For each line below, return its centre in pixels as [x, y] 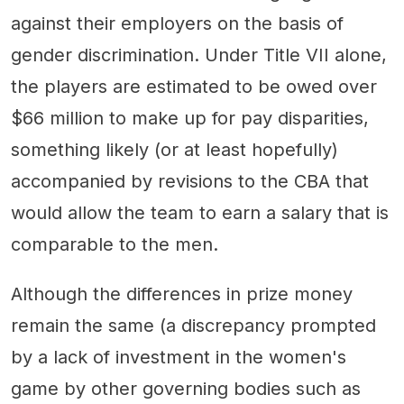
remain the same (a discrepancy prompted [193, 325]
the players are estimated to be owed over [194, 86]
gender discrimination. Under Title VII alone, [199, 55]
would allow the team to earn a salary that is [200, 212]
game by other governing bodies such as [186, 388]
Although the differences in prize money [182, 294]
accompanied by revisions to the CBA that [190, 181]
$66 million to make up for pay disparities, [190, 118]
